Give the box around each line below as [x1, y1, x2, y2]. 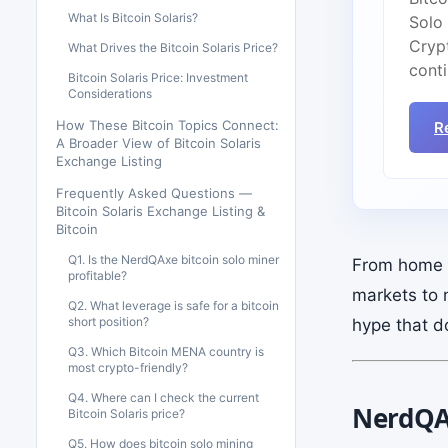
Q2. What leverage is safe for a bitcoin [68, 298, 279, 313]
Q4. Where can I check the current [68, 390, 259, 405]
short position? [68, 314, 149, 329]
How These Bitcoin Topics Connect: [56, 117, 279, 133]
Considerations [68, 86, 152, 101]
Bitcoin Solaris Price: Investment [68, 70, 248, 85]
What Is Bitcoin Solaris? [68, 10, 198, 25]
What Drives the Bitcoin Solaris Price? [68, 40, 278, 55]
